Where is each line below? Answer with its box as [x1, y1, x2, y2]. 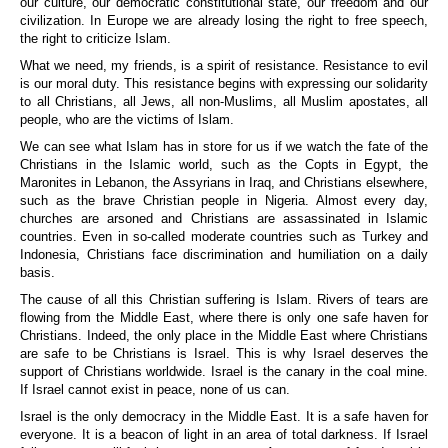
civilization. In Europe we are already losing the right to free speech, [20, 13, 428, 29]
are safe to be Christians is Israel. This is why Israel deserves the [20, 346, 428, 362]
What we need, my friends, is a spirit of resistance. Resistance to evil [20, 58, 428, 74]
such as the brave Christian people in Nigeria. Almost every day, [20, 193, 428, 209]
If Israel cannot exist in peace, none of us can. [20, 382, 290, 398]
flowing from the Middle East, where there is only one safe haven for [20, 310, 428, 326]
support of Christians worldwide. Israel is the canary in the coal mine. [20, 364, 428, 380]
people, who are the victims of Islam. [20, 112, 234, 128]
